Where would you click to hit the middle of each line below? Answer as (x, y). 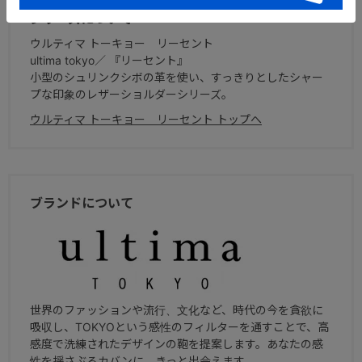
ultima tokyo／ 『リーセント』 (109, 60)
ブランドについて (82, 202)
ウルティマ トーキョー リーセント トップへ (146, 119)
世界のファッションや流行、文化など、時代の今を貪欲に (177, 309)
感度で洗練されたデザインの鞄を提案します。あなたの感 (177, 343)
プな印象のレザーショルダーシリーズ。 (131, 94)
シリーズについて (81, 18)
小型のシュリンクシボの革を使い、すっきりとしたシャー (177, 77)
